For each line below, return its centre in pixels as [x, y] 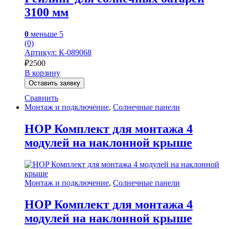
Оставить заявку [54, 83]
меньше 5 [46, 34]
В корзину [42, 73]
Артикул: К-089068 [58, 52]
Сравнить [41, 98]
